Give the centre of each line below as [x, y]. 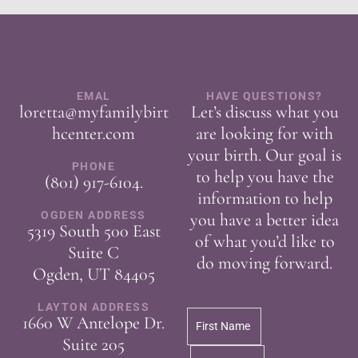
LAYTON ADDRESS [93, 307]
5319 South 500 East [93, 231]
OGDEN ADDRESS [93, 215]
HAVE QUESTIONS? [265, 96]
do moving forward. [265, 263]
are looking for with [265, 134]
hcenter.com [93, 134]
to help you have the [265, 177]
